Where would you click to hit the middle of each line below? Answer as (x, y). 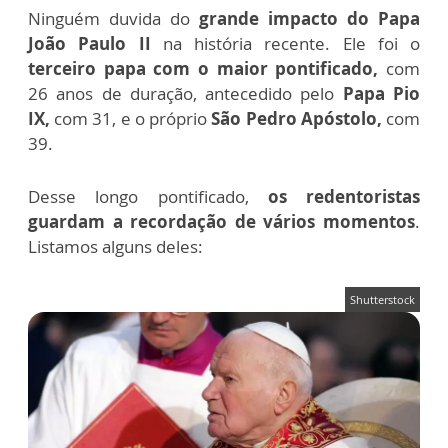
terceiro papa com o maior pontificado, (207, 68)
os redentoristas (334, 196)
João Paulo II (89, 43)
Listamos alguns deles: (115, 246)
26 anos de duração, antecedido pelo (185, 93)
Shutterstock (382, 299)
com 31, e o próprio (133, 118)
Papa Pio (381, 93)
